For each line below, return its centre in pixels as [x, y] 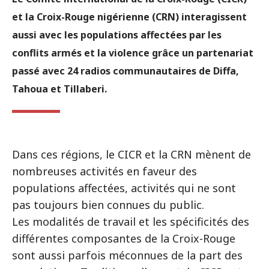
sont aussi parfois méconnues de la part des [127, 255]
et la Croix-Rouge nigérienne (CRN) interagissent [129, 17]
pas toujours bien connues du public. [108, 205]
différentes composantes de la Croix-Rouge [124, 238]
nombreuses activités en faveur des [104, 171]
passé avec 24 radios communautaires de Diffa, [125, 71]
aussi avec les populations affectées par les [117, 35]
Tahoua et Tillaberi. [59, 89]
